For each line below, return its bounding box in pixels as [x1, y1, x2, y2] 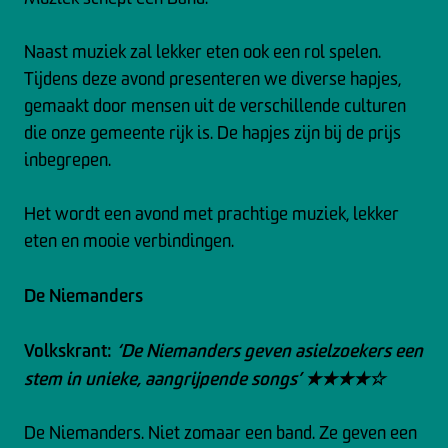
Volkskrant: [24, 338, 116, 362]
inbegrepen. [24, 148, 111, 171]
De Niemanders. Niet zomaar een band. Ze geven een [24, 421, 417, 444]
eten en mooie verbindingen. [24, 229, 234, 252]
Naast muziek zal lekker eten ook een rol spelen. [24, 40, 381, 63]
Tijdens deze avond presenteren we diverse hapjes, [24, 67, 401, 90]
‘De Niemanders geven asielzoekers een [116, 338, 423, 362]
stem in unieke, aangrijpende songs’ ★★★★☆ [24, 366, 385, 390]
